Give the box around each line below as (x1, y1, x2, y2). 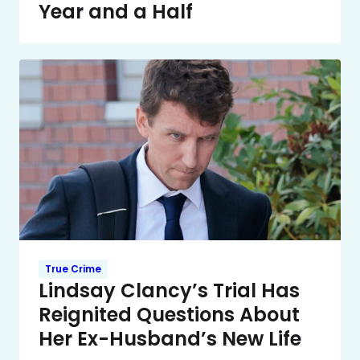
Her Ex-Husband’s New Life (39, 325, 301, 352)
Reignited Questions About (39, 301, 300, 328)
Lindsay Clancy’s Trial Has (39, 276, 300, 304)
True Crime (45, 261, 101, 276)
